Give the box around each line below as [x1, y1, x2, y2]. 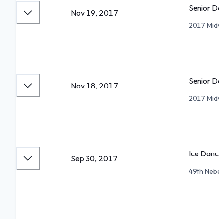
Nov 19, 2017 [71, 8, 118, 18]
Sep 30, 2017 [71, 153, 118, 163]
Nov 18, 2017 [71, 81, 118, 90]
